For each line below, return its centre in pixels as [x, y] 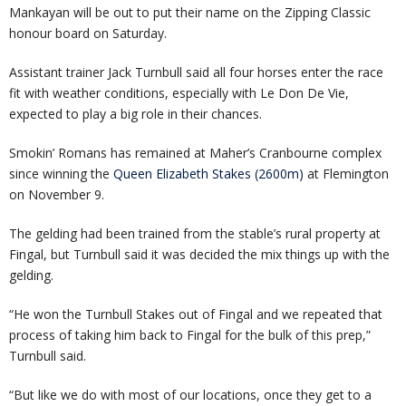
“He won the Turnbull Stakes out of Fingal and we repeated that [196, 314]
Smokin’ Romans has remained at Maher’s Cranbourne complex [195, 153]
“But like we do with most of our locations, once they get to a [190, 395]
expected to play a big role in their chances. [135, 114]
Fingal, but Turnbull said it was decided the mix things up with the [199, 255]
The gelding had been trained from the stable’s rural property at [195, 234]
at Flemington [346, 174]
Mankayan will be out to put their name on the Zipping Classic [190, 13]
